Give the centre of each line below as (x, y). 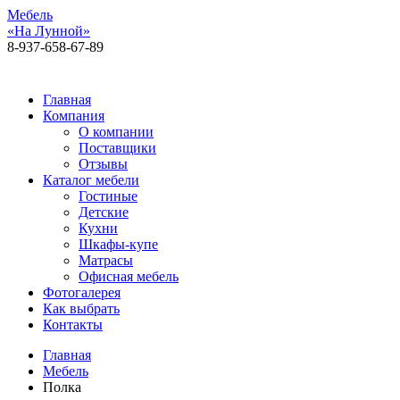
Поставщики (117, 148)
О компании (116, 132)
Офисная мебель (129, 276)
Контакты (73, 325)
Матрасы (106, 260)
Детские (104, 212)
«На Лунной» (49, 31)
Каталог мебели (91, 180)
